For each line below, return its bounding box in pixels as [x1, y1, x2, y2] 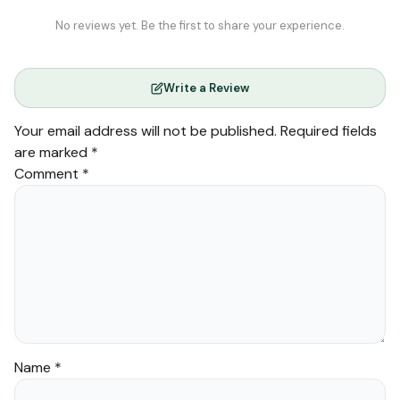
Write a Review [163, 80, 249, 96]
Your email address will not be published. [14, 121, 277, 141]
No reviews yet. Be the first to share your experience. [55, 18, 345, 34]
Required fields [280, 121, 377, 141]
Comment [14, 164, 82, 184]
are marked [14, 143, 91, 162]
